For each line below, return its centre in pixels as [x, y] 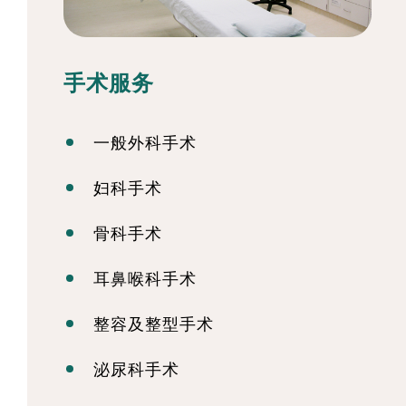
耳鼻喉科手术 [145, 279]
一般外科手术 [145, 143]
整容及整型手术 [154, 324]
